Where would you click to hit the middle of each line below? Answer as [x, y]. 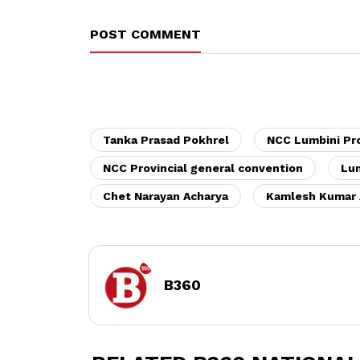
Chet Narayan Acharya [166, 196]
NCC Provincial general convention [203, 168]
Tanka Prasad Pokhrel [166, 139]
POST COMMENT [145, 34]
